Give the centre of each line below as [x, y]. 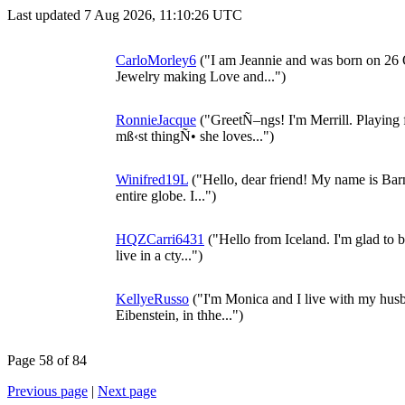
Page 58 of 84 [47, 360]
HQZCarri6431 [160, 239]
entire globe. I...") [166, 196]
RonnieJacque [156, 120]
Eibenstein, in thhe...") [179, 315]
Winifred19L [152, 179]
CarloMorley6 [156, 60]
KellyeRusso [152, 299]
